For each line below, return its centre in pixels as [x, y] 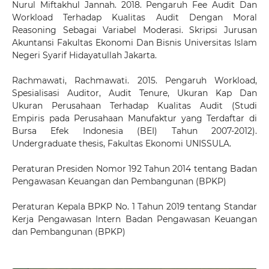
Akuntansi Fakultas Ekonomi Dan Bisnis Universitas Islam [134, 43]
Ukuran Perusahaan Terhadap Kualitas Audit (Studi [134, 106]
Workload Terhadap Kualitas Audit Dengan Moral [134, 18]
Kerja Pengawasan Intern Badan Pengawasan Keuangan [134, 219]
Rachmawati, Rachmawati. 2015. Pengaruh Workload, [134, 81]
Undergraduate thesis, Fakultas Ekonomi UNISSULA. [121, 144]
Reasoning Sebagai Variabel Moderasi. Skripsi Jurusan [134, 30]
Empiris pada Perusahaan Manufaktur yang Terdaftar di [134, 119]
